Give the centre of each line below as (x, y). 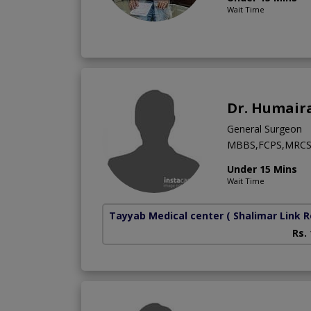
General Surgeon (264, 128)
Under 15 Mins (262, 169)
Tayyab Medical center (166, 215)
